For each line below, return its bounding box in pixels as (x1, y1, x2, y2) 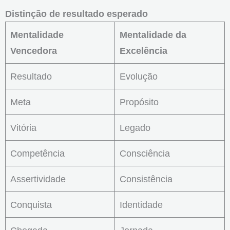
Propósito (120, 96, 159, 107)
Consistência (120, 173, 173, 184)
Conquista (10, 199, 52, 210)
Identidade (120, 199, 163, 210)
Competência (10, 147, 65, 159)
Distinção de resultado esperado (5, 8, 148, 19)
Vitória (10, 122, 37, 133)
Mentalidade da (120, 29, 187, 40)
